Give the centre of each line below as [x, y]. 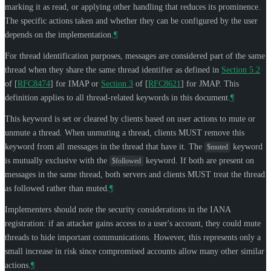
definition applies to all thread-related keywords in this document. [118, 97]
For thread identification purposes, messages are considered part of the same [135, 56]
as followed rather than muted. [57, 188]
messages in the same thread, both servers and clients [96, 174]
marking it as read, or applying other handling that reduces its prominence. [133, 7]
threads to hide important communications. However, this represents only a [133, 237]
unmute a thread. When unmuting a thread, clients [92, 132]
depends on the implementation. [59, 34]
